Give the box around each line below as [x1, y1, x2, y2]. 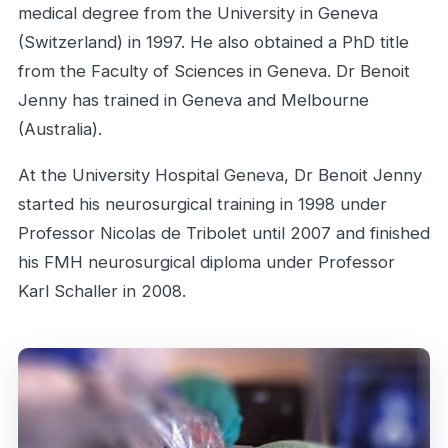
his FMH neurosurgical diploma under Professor [18, 251, 395, 272]
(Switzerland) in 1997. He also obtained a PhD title [18, 32, 409, 53]
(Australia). [18, 119, 102, 140]
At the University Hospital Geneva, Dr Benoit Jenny [18, 164, 422, 185]
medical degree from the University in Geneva [18, 3, 378, 24]
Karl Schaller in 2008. [18, 280, 186, 301]
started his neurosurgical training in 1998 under [18, 193, 387, 214]
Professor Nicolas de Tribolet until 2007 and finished [18, 222, 430, 243]
